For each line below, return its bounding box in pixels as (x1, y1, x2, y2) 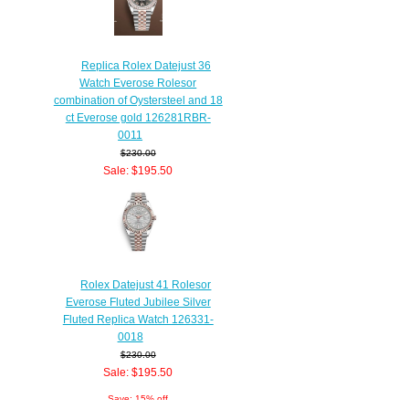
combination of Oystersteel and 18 (53, 93, 223, 106)
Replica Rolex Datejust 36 (80, 58, 211, 71)
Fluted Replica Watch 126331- (62, 312, 214, 325)
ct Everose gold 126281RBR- (65, 110, 211, 123)
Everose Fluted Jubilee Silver (65, 295, 211, 308)
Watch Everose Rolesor (79, 76, 197, 89)
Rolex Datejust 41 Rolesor (80, 278, 212, 290)
